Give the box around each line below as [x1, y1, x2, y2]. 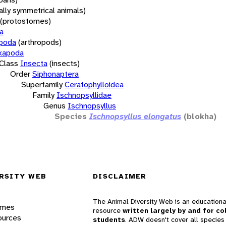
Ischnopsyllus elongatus [89, 110, 181, 122]
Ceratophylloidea [65, 79, 124, 90]
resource [93, 206, 123, 215]
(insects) [49, 58, 80, 69]
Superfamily [21, 79, 63, 90]
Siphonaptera [32, 68, 79, 79]
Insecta [20, 58, 47, 69]
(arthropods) [18, 36, 62, 47]
